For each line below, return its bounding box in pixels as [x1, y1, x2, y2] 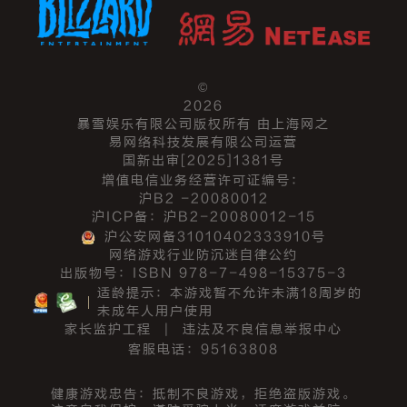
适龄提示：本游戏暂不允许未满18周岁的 [97, 285, 363, 302]
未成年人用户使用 [97, 303, 214, 320]
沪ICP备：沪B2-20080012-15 [91, 209, 316, 225]
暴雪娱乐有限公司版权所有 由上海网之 [77, 116, 330, 133]
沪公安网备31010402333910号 [104, 229, 326, 245]
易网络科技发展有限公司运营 [109, 134, 298, 151]
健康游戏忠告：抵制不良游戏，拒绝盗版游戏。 [51, 386, 356, 402]
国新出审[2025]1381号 [123, 153, 284, 169]
